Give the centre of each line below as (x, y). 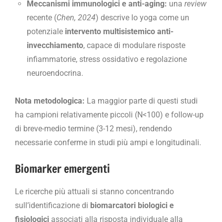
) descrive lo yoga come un (142, 18)
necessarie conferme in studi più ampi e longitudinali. (108, 143)
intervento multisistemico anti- (119, 32)
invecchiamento (55, 46)
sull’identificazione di (53, 205)
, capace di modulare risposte (134, 46)
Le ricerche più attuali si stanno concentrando (94, 191)
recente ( (42, 18)
